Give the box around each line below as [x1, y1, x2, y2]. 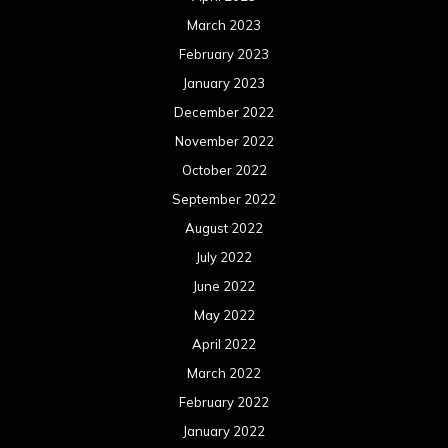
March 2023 [187, 16, 261, 33]
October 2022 [181, 161, 267, 178]
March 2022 [187, 364, 261, 381]
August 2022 [185, 219, 263, 236]
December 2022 [174, 103, 274, 120]
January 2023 [183, 74, 265, 91]
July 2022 [196, 248, 252, 265]
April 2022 [192, 335, 256, 352]
